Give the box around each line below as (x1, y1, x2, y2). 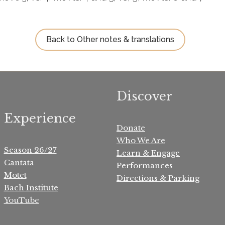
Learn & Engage (117, 148, 180, 158)
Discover (117, 89, 172, 103)
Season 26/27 (4, 145, 57, 155)
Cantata (4, 158, 34, 167)
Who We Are (117, 136, 165, 145)
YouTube (4, 195, 39, 205)
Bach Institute (4, 183, 58, 192)
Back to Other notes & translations (46, 34, 174, 44)
